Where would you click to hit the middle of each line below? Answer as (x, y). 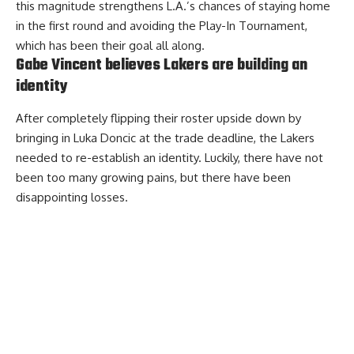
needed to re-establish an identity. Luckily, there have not (169, 158)
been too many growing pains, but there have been (153, 178)
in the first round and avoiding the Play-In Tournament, (162, 25)
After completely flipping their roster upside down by (158, 119)
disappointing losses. (72, 198)
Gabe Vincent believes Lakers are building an (162, 65)
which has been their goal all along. (110, 45)
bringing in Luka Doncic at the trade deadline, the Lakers (165, 138)
